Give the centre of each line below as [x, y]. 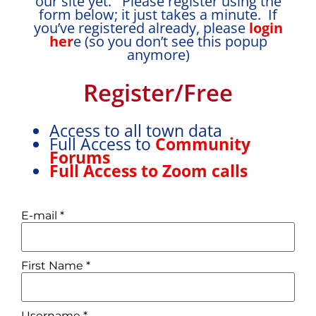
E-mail [41, 215]
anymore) [158, 54]
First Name [54, 265]
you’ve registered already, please [141, 28]
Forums [82, 157]
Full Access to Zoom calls [148, 170]
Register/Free [158, 92]
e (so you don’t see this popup [170, 41]
